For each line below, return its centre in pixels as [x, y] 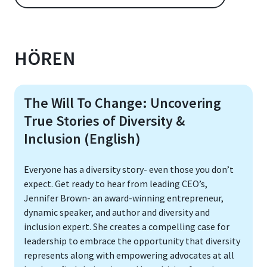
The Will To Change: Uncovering [122, 103]
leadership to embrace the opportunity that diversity [132, 241]
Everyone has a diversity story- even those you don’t [129, 170]
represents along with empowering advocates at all [129, 255]
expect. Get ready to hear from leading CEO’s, [116, 184]
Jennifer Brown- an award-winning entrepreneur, [124, 198]
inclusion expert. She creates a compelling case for [127, 227]
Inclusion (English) [82, 139]
